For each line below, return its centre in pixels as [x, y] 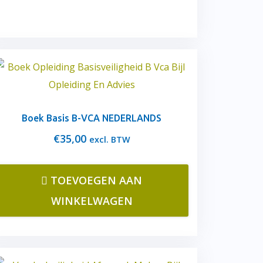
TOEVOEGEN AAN [96, 180]
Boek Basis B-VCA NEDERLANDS [92, 118]
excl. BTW [109, 139]
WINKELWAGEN [92, 201]
